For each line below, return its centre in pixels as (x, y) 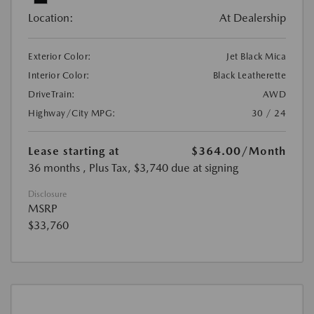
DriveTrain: (52, 95)
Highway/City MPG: (72, 114)
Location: (51, 18)
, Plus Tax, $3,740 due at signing (161, 168)
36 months (54, 168)
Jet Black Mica (256, 57)
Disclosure (47, 194)
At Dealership (253, 18)
